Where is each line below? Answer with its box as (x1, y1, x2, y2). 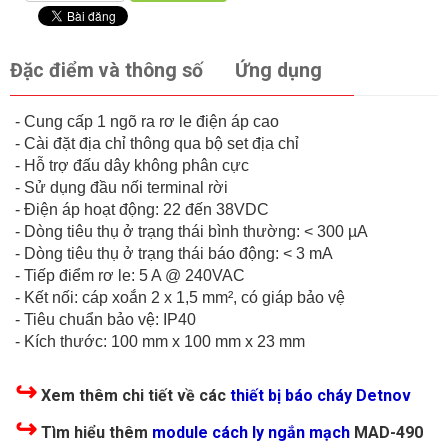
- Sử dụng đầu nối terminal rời (15, 179, 244, 197)
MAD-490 (354, 423, 423, 443)
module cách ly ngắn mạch (152, 423, 350, 443)
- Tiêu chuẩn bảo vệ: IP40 (15, 311, 196, 329)
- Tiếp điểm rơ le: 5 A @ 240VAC (15, 267, 245, 285)
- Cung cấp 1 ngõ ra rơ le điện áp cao (15, 113, 279, 131)
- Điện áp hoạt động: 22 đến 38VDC (15, 201, 269, 219)
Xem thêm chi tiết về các (37, 386, 230, 406)
